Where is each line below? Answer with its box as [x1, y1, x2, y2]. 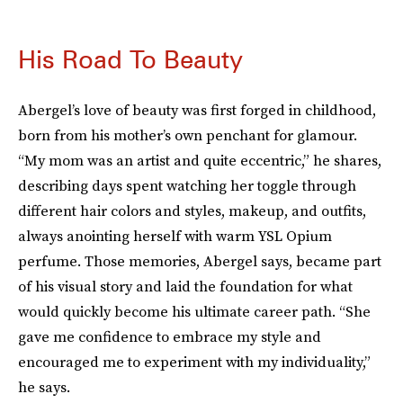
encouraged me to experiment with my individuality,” [18, 352, 371, 372]
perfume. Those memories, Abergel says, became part [18, 251, 381, 271]
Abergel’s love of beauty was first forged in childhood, [18, 100, 376, 120]
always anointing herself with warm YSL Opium [18, 226, 332, 246]
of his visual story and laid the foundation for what [18, 276, 353, 296]
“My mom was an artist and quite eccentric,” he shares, [18, 150, 381, 170]
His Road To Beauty [18, 44, 243, 75]
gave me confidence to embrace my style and [18, 327, 321, 346]
